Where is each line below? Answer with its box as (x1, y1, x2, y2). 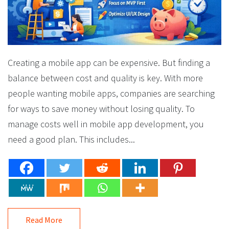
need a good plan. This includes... (8, 133, 135, 146)
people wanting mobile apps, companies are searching (8, 87, 215, 100)
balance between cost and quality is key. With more (8, 72, 203, 84)
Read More (26, 215, 62, 225)
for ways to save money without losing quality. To (8, 103, 195, 115)
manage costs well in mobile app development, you (8, 118, 204, 130)
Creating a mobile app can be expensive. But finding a (8, 57, 210, 69)
